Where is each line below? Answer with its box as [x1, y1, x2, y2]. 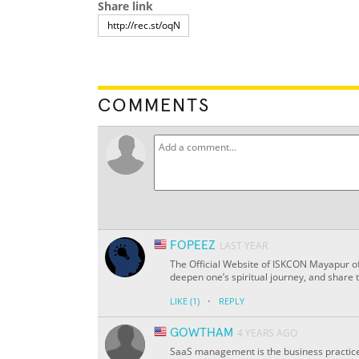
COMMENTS [98, 96, 210, 116]
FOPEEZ [170, 239, 216, 252]
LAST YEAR [220, 239, 268, 253]
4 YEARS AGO [237, 326, 297, 341]
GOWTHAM [170, 326, 233, 340]
